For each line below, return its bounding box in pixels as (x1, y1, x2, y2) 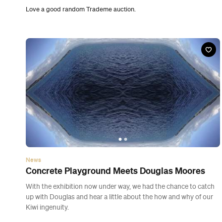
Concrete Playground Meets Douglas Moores (26, 2, 205, 12)
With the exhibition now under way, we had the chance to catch (26, 19, 215, 27)
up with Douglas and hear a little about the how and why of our (26, 30, 213, 37)
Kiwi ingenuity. (26, 40, 69, 48)
